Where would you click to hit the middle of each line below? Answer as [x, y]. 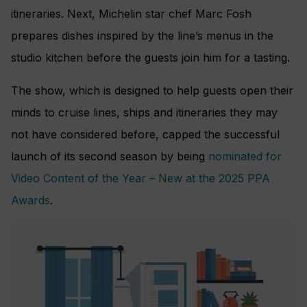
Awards [30, 200]
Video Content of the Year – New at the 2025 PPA [140, 179]
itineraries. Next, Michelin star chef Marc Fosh [131, 14]
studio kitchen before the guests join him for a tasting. [150, 58]
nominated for [245, 157]
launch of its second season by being [110, 157]
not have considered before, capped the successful [145, 135]
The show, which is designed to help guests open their [152, 91]
